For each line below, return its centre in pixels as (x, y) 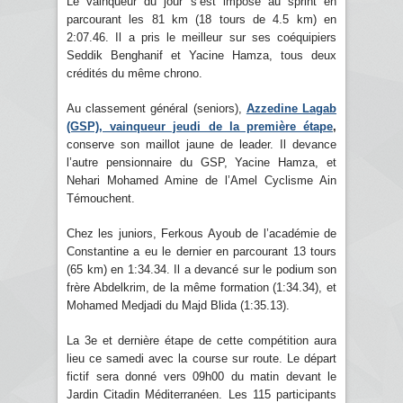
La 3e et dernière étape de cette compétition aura (201, 340)
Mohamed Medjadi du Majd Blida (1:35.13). (178, 305)
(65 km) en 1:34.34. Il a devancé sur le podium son (201, 269)
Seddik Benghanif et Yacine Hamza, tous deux (201, 55)
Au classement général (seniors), (157, 108)
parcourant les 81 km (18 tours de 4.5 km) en (201, 19)
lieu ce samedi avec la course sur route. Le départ (201, 358)
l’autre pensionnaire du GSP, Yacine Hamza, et (201, 162)
